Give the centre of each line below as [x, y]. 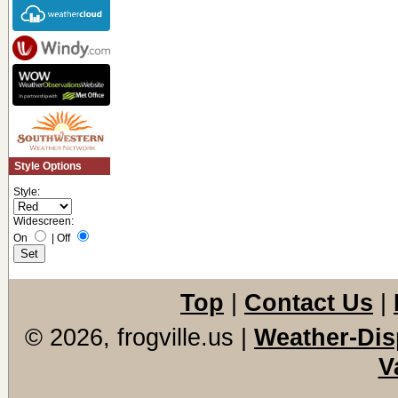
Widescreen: [44, 221]
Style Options [48, 166]
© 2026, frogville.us [129, 337]
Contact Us [309, 303]
